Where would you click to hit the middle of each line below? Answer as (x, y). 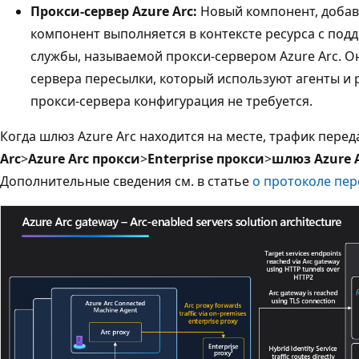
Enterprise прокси (206, 158)
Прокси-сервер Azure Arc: (114, 11)
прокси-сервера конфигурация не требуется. (171, 101)
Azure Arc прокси (84, 158)
